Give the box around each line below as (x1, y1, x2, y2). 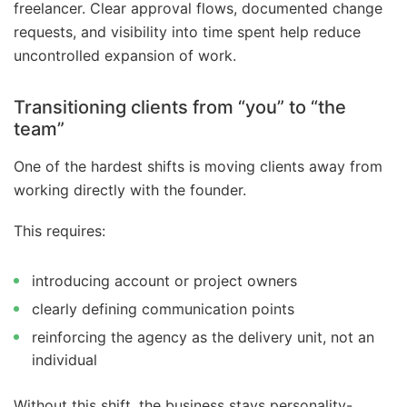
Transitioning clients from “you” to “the (14, 95, 346, 118)
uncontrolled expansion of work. (14, 45, 236, 65)
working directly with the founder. (14, 180, 246, 199)
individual (32, 351, 97, 370)
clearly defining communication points (32, 300, 294, 319)
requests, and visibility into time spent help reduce (14, 22, 361, 41)
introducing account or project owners (32, 272, 297, 291)
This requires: (14, 222, 105, 241)
